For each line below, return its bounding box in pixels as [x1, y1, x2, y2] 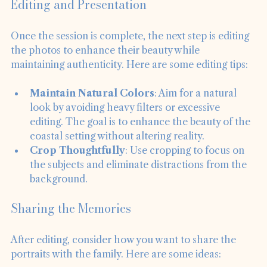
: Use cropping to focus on [125, 160, 247, 173]
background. [30, 189, 88, 201]
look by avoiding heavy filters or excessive [30, 117, 222, 130]
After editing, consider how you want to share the [11, 250, 238, 262]
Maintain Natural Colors [30, 103, 154, 116]
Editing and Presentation [11, 11, 147, 30]
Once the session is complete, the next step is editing [11, 46, 252, 58]
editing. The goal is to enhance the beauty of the [30, 132, 253, 144]
